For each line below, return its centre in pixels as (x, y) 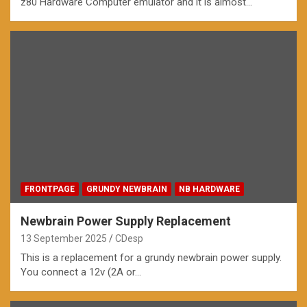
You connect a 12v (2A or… (81, 272)
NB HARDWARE (209, 189)
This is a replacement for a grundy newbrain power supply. (151, 257)
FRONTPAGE (50, 189)
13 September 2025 (64, 238)
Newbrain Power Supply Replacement (126, 221)
